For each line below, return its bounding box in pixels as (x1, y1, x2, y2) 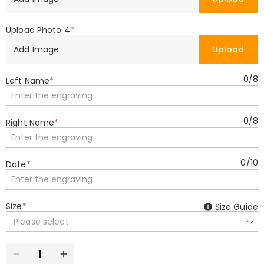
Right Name (6, 117, 55, 128)
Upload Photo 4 (6, 24, 70, 36)
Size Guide (214, 201, 258, 213)
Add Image (14, 43, 60, 55)
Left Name (6, 75, 50, 87)
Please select (14, 215, 69, 227)
